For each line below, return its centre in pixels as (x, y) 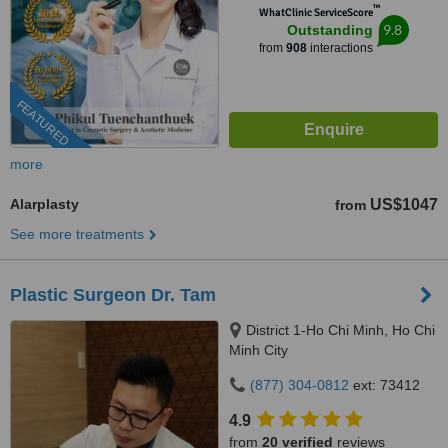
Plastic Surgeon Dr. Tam (113, 295)
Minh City (258, 350)
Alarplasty (44, 204)
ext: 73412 (384, 385)
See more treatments (77, 234)
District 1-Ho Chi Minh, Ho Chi (340, 330)
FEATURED (42, 123)
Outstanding (329, 30)
